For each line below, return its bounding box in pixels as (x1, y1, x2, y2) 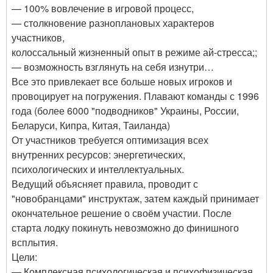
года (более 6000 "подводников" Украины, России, (12, 104, 239, 118)
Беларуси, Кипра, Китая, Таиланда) (12, 118, 170, 133)
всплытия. (12, 235, 58, 250)
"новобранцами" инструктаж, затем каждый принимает (12, 191, 259, 206)
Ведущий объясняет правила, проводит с (12, 177, 198, 191)
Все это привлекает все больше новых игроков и (12, 74, 232, 89)
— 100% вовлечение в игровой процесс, (12, 1, 194, 16)
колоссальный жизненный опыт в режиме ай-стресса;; (12, 45, 257, 60)
